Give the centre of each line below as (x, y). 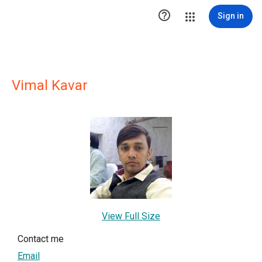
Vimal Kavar (50, 85)
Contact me (41, 239)
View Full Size (131, 216)
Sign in (231, 16)
